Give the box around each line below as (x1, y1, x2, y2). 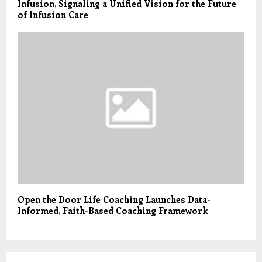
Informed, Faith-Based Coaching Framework (18, 205, 208, 217)
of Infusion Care (18, 9, 88, 21)
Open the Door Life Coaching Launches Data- (18, 194, 211, 206)
